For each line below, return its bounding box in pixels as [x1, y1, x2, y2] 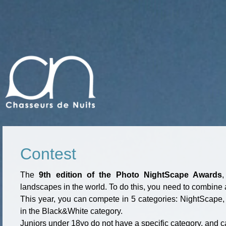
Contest [20, 144, 77, 163]
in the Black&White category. [20, 206, 123, 215]
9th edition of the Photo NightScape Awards [39, 170, 222, 179]
